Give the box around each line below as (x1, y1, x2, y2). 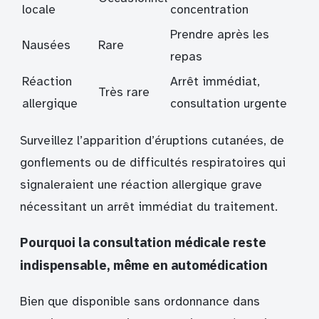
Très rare (98, 85, 150, 100)
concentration (170, 2, 249, 18)
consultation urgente (170, 96, 287, 112)
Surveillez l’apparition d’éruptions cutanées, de (20, 132, 284, 148)
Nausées (22, 38, 70, 53)
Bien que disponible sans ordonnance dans (20, 293, 260, 309)
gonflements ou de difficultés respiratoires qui (20, 155, 286, 170)
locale (22, 2, 56, 18)
